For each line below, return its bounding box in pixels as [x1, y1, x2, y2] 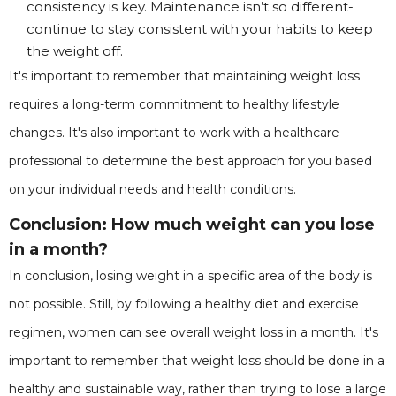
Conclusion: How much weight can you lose [9, 215, 375, 234]
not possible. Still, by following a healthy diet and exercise [9, 296, 359, 312]
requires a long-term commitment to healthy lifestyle [9, 96, 339, 112]
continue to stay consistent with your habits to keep [27, 20, 373, 37]
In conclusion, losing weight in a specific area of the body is [9, 268, 372, 284]
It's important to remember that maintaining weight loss [9, 68, 360, 84]
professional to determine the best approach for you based [9, 153, 372, 169]
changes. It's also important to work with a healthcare [9, 125, 339, 141]
